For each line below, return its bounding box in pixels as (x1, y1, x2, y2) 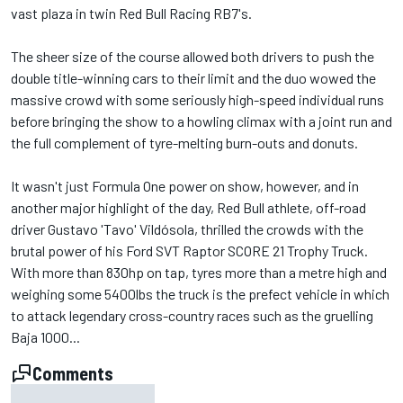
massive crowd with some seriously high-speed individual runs (11, 90, 384, 108)
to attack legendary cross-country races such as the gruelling (11, 306, 373, 324)
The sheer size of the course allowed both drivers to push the (11, 47, 374, 65)
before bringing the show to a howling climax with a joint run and (11, 112, 392, 130)
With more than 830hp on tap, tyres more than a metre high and (11, 263, 387, 281)
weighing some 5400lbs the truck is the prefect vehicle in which (11, 284, 390, 302)
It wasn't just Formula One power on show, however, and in (11, 176, 359, 194)
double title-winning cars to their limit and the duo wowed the (11, 68, 376, 86)
